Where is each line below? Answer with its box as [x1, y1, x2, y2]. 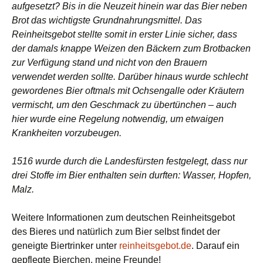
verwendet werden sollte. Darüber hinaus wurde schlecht [12, 72, 248, 82]
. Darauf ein [191, 241, 240, 251]
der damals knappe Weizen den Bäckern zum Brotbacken [12, 43, 251, 54]
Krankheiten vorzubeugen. [12, 128, 122, 139]
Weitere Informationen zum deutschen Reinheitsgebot [12, 213, 235, 223]
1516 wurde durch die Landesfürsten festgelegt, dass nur [12, 156, 247, 167]
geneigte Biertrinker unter [12, 241, 119, 251]
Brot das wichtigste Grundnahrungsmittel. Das [12, 15, 202, 26]
